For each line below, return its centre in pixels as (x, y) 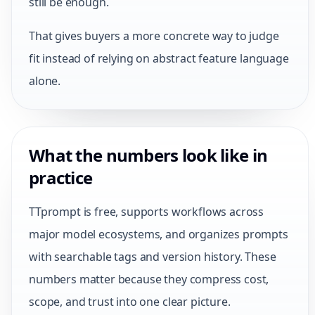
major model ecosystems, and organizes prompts (159, 234)
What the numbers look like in (148, 155)
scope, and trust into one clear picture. (130, 302)
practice (61, 178)
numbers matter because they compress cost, (149, 279)
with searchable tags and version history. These (153, 257)
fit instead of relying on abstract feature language (159, 58)
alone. (45, 81)
